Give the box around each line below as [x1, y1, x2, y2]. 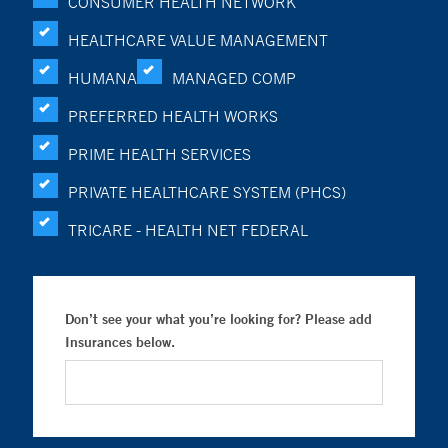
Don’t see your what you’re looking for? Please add [65, 310, 372, 328]
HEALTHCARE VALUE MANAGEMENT [68, 30, 328, 50]
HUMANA [68, 68, 137, 88]
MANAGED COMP [172, 68, 296, 88]
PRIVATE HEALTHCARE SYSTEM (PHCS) [68, 182, 346, 202]
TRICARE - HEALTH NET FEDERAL [68, 220, 308, 240]
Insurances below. [65, 333, 175, 351]
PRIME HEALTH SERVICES [68, 144, 251, 164]
